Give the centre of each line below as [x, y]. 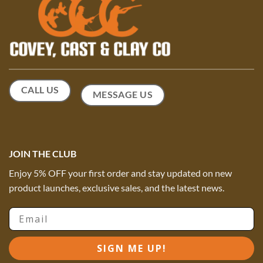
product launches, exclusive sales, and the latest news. [117, 188]
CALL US [40, 90]
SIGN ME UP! [131, 248]
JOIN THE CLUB [43, 154]
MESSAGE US [123, 94]
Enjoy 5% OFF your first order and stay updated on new [120, 173]
